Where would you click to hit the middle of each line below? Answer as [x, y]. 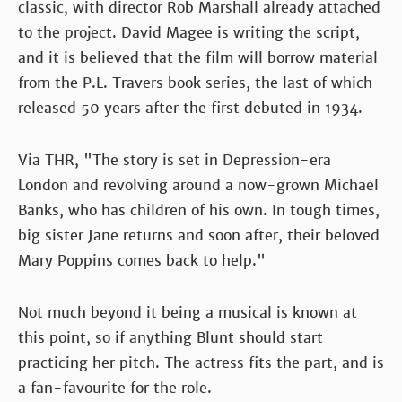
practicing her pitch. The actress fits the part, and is [201, 363]
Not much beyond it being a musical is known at [188, 312]
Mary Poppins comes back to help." [142, 260]
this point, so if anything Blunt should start [170, 337]
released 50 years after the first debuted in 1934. [190, 108]
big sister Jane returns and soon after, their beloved [199, 235]
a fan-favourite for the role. [115, 388]
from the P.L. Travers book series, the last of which [195, 83]
